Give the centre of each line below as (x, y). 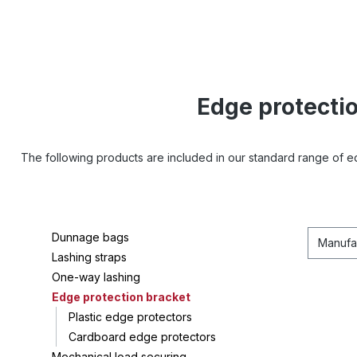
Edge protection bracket (121, 297)
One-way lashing (96, 277)
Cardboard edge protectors (142, 337)
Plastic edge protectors (130, 317)
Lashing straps (89, 257)
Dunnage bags (90, 237)
